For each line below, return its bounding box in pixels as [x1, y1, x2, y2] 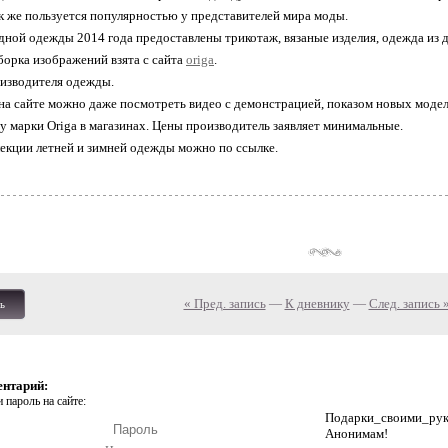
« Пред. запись [183, 296, 266, 311]
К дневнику [284, 296, 350, 311]
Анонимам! [325, 426, 388, 441]
